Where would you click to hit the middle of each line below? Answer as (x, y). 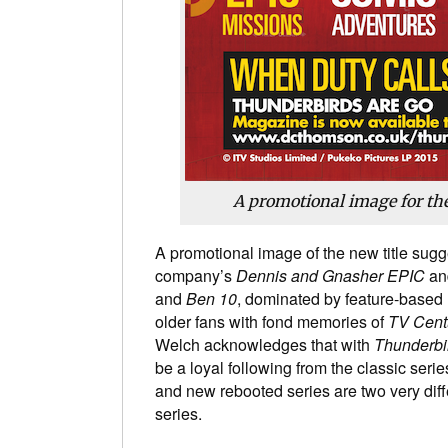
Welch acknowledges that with (264, 345)
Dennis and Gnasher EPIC (330, 276)
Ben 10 (211, 299)
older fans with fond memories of (271, 322)
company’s (195, 276)
